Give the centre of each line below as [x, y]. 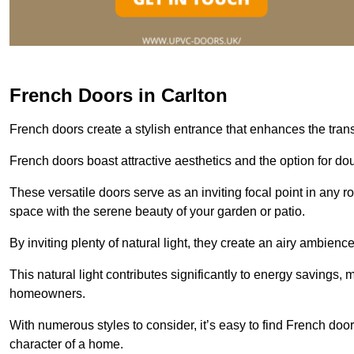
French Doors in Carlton [119, 95]
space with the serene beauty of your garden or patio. [157, 211]
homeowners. [47, 293]
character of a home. [66, 344]
